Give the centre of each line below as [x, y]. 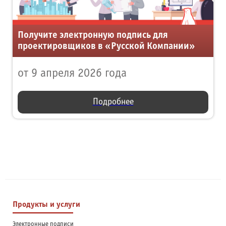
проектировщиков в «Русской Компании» [106, 47]
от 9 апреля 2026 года [72, 74]
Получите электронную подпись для [93, 36]
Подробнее [113, 102]
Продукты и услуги [46, 205]
